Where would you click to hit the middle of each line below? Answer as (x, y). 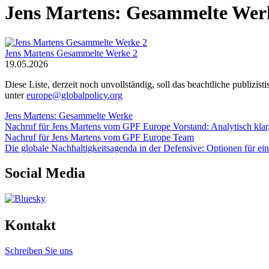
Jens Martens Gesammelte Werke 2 (71, 53)
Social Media (45, 173)
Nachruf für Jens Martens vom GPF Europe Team (99, 137)
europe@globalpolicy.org (74, 95)
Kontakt (30, 225)
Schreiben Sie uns (39, 251)
